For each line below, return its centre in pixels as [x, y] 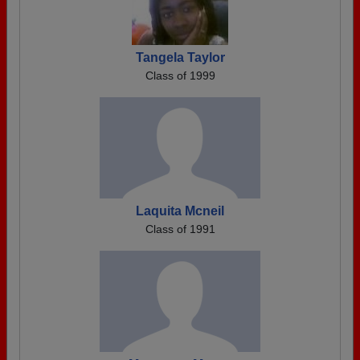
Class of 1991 [180, 229]
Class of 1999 [180, 76]
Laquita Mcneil [180, 211]
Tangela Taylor [180, 57]
